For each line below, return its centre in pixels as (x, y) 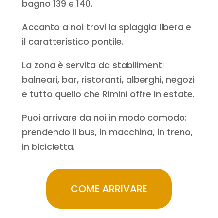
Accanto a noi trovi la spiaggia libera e (106, 27)
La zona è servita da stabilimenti (93, 65)
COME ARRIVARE (109, 189)
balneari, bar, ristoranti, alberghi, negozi (108, 80)
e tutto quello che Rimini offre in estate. (108, 94)
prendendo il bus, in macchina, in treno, (107, 132)
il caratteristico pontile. (73, 42)
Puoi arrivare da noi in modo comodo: (104, 118)
